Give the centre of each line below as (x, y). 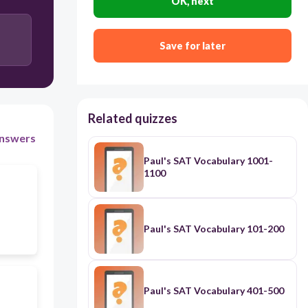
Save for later (192, 46)
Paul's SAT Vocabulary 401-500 (213, 291)
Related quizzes (132, 119)
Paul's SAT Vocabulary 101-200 (213, 229)
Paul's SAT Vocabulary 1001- (208, 161)
